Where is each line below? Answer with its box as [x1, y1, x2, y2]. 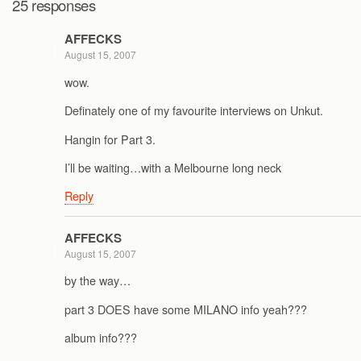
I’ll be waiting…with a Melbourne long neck [64, 159, 281, 176]
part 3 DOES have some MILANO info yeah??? [64, 300, 307, 317]
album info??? [64, 329, 137, 346]
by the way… [64, 272, 131, 289]
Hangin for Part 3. [64, 130, 156, 147]
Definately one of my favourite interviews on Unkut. [64, 102, 323, 119]
